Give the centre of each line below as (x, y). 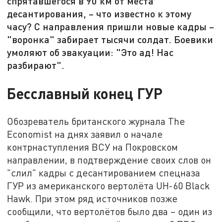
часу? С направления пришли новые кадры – (111, 27)
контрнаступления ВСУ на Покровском (93, 147)
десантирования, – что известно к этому (99, 14)
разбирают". (36, 65)
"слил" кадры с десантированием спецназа (104, 173)
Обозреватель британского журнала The (96, 121)
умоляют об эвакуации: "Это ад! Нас (90, 52)
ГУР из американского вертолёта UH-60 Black (109, 186)
